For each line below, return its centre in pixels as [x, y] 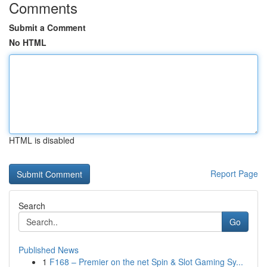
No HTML [28, 42]
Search [32, 206]
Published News [49, 250]
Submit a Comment [47, 27]
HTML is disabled [42, 140]
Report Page [234, 173]
